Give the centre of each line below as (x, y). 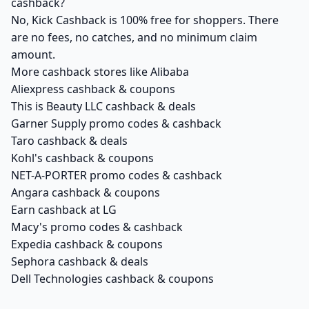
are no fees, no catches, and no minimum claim (134, 37)
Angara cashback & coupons (86, 192)
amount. (33, 54)
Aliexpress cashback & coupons (93, 89)
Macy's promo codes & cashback (97, 227)
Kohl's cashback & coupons (82, 158)
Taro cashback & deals (69, 141)
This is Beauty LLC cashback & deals (103, 106)
